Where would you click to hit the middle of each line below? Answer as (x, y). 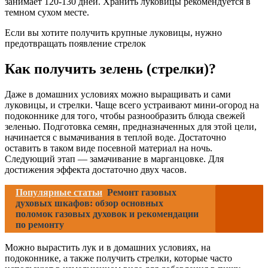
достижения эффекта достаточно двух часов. (96, 170)
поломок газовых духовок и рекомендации (107, 214)
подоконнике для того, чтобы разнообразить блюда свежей (125, 116)
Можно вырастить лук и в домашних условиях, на (108, 247)
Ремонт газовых (142, 192)
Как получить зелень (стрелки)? (110, 69)
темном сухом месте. (47, 13)
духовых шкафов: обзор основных (89, 203)
